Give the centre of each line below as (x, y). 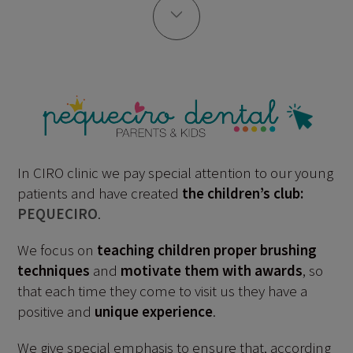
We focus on (58, 250)
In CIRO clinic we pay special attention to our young (176, 173)
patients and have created (100, 193)
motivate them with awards (212, 271)
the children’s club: (243, 193)
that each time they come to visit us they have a (163, 291)
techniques (54, 271)
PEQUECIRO (58, 214)
